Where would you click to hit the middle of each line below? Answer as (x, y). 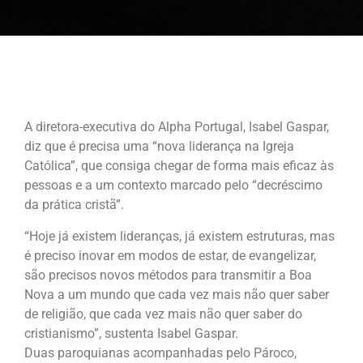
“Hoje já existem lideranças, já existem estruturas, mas (179, 236)
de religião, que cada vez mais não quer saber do (163, 314)
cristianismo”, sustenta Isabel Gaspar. (131, 333)
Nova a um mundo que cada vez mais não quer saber (177, 295)
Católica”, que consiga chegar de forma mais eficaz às (179, 166)
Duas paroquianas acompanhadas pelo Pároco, (160, 353)
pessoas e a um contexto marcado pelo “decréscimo (173, 185)
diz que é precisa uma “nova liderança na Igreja (159, 146)
